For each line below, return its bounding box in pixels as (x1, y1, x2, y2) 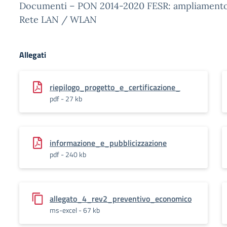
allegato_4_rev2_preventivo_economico (50, 193, 192, 205)
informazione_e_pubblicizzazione (50, 137, 167, 149)
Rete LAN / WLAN (19, 14, 97, 25)
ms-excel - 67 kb (50, 205, 100, 215)
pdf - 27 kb (50, 93, 82, 104)
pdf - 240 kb (50, 149, 86, 160)
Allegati (19, 49, 46, 61)
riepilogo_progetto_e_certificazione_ (50, 81, 180, 93)
